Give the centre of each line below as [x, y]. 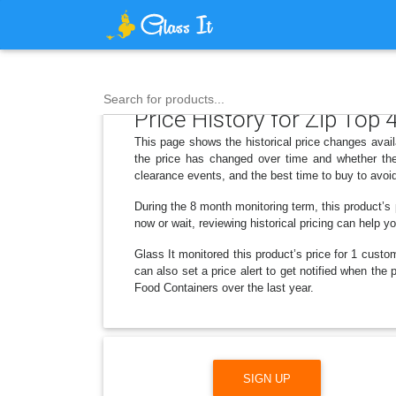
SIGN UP [267, 378]
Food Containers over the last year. [224, 288]
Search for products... [164, 99]
